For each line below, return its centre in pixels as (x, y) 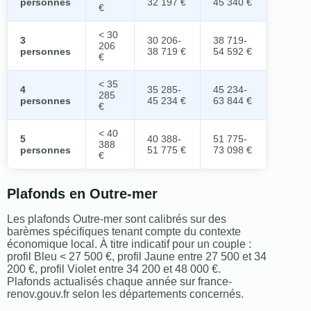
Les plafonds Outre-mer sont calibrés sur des (117, 219)
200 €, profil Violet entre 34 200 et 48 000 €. (114, 269)
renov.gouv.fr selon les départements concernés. (125, 294)
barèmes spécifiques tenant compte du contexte (124, 232)
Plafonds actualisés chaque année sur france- (119, 282)
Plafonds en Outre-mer (82, 194)
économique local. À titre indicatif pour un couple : (129, 244)
